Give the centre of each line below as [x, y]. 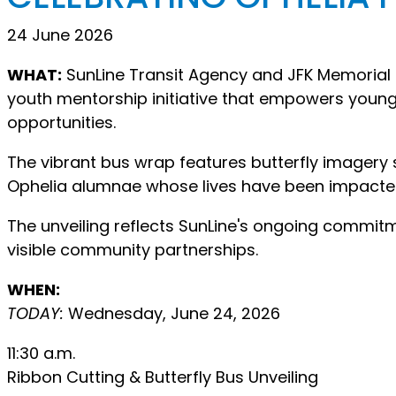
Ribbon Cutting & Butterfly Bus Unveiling [163, 377]
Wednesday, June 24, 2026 [172, 313]
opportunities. [61, 122]
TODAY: [35, 313]
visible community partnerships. [133, 249]
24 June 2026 [60, 34]
